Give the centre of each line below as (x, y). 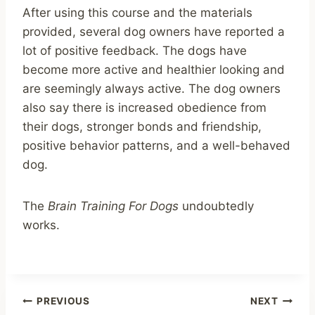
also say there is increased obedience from (144, 107)
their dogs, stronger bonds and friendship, (142, 126)
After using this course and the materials (137, 12)
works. (41, 225)
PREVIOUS (63, 301)
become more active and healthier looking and (154, 69)
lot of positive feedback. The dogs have (135, 50)
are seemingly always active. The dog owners (152, 88)
